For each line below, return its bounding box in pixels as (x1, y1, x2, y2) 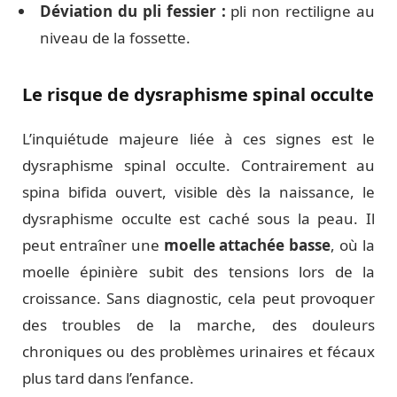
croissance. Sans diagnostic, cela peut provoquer (22, 288, 375, 309)
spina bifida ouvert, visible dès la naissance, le (22, 182, 375, 203)
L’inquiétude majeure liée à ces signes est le (22, 128, 375, 150)
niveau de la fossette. (40, 27, 191, 49)
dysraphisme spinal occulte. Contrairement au (22, 155, 375, 176)
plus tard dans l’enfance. (22, 368, 194, 389)
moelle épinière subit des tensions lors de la (22, 261, 375, 283)
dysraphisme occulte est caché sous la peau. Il (22, 208, 375, 230)
